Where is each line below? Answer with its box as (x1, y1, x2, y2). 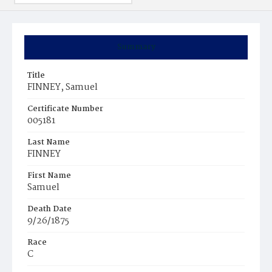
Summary (117, 41, 155, 53)
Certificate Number (27, 103, 103, 115)
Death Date (27, 203, 72, 216)
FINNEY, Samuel (27, 80, 98, 95)
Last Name (27, 136, 70, 149)
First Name (27, 169, 71, 182)
